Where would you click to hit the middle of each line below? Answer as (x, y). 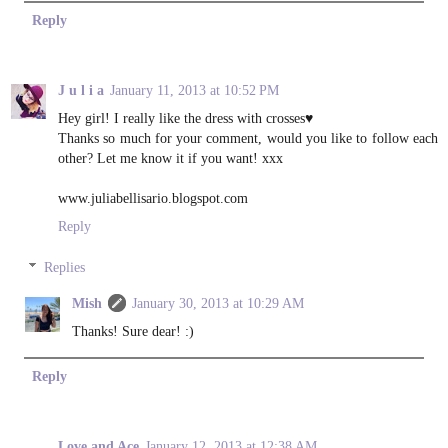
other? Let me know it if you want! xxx (170, 157)
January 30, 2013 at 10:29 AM (218, 303)
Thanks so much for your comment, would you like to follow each (248, 137)
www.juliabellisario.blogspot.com (153, 197)
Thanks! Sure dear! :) (133, 331)
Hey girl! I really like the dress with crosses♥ (185, 117)
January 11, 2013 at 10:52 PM (194, 89)
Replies (65, 267)
